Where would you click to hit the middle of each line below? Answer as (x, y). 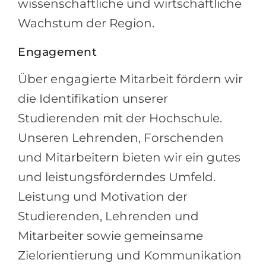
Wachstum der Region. (86, 23)
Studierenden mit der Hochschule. (120, 118)
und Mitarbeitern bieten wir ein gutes (129, 157)
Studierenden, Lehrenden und (108, 216)
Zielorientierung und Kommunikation (130, 255)
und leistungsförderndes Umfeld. (117, 177)
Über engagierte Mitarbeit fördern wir (130, 79)
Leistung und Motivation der (103, 197)
